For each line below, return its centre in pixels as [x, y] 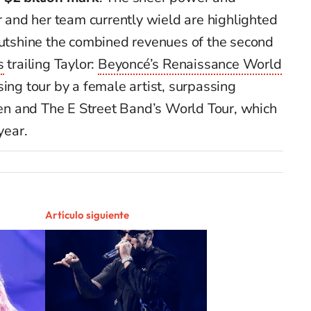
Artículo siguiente [87, 215]
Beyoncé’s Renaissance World [190, 64]
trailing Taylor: [51, 64]
